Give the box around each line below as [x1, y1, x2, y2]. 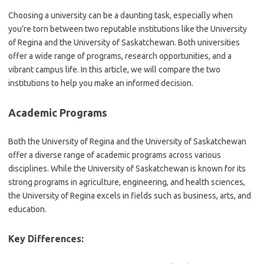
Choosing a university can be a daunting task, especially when [8, 11, 233, 20]
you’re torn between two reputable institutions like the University [8, 24, 247, 34]
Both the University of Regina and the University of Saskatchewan [8, 137, 246, 146]
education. [8, 204, 47, 214]
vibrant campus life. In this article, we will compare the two [8, 65, 220, 74]
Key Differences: [8, 233, 84, 244]
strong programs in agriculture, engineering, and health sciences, [8, 177, 245, 187]
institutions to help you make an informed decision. [8, 78, 193, 88]
